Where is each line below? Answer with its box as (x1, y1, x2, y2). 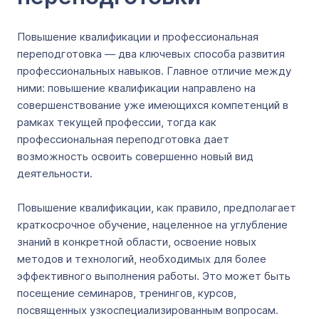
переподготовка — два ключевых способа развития (17, 47, 285, 61)
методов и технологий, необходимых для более (17, 252, 266, 266)
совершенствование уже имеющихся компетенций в (17, 98, 288, 112)
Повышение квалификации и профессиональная (17, 30, 258, 43)
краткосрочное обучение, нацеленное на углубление (17, 218, 288, 231)
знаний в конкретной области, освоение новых (17, 235, 256, 249)
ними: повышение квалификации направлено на (17, 81, 256, 95)
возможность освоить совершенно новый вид (17, 150, 253, 163)
